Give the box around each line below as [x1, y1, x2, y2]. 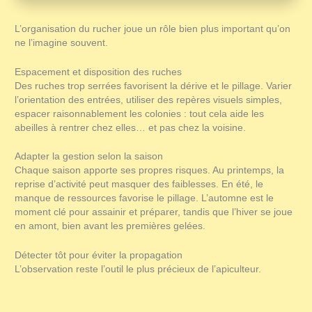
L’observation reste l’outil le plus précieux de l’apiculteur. [15, 264, 262, 275]
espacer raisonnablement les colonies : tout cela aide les [15, 108, 265, 119]
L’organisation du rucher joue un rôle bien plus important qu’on [15, 23, 291, 34]
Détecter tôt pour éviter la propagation [15, 250, 183, 261]
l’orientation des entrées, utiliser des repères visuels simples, [15, 94, 283, 105]
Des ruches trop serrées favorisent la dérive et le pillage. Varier [15, 80, 292, 91]
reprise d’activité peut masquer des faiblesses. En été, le [15, 179, 264, 190]
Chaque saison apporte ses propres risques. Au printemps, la [15, 165, 285, 176]
